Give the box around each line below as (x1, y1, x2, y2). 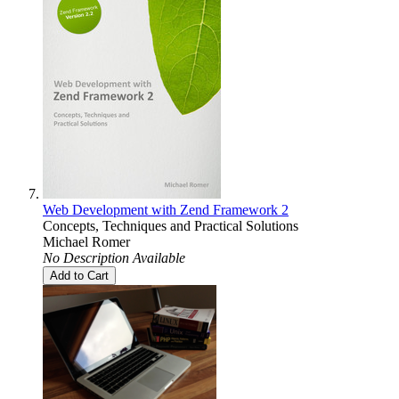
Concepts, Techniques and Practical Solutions (43, 218, 298, 234)
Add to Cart (50, 269, 109, 283)
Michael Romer (43, 234, 130, 250)
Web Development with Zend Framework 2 (43, 202, 289, 218)
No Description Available (43, 250, 185, 266)
